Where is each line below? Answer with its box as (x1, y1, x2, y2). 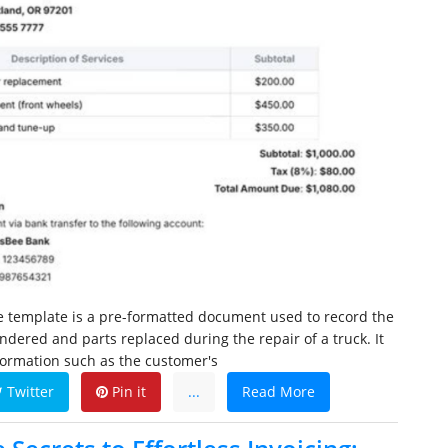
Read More (242, 382, 315, 402)
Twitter (3, 382, 54, 402)
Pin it (108, 382, 146, 402)
